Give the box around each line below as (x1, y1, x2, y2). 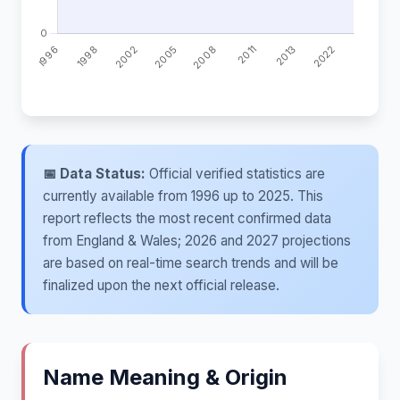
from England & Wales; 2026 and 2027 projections (43, 232, 351, 249)
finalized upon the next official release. (43, 277, 279, 294)
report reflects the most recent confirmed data (43, 210, 331, 227)
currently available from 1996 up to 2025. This (43, 187, 323, 204)
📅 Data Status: (43, 165, 146, 182)
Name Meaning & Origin (43, 364, 287, 390)
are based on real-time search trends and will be (43, 254, 338, 271)
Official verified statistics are (146, 165, 325, 182)
